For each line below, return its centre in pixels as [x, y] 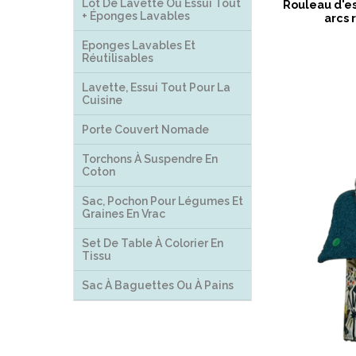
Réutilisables [118, 58]
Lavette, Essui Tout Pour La [156, 87]
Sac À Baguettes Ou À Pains [158, 285]
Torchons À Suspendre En [150, 159]
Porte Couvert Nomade [145, 130]
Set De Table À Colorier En [153, 243]
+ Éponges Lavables [136, 16]
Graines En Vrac [124, 214]
